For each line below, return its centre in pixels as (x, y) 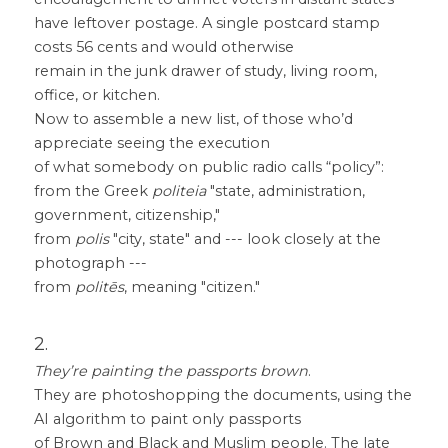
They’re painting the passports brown (171, 371)
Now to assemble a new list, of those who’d (193, 119)
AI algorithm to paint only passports (167, 419)
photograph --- (90, 263)
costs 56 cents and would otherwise (164, 47)
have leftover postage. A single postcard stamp (207, 23)
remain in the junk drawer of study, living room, (205, 71)
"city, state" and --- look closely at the (245, 239)
